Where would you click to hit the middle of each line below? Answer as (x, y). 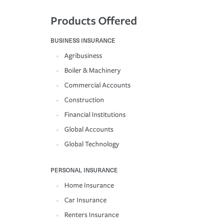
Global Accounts (89, 130)
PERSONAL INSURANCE (84, 170)
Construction (84, 100)
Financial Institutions (95, 115)
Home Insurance (89, 186)
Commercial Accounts (97, 85)
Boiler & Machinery (93, 71)
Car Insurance (85, 200)
